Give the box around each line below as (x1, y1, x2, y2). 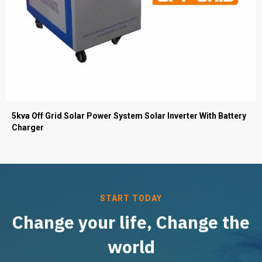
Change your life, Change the (12, 211, 250, 234)
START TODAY (100, 194, 162, 204)
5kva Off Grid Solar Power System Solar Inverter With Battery (12, 111, 246, 121)
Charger (12, 123, 44, 133)
